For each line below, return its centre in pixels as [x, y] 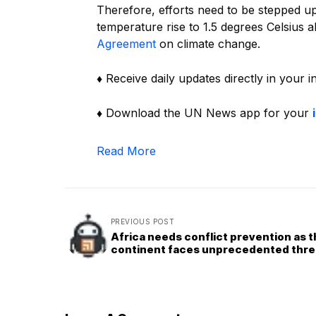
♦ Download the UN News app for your [205, 113]
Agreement [126, 44]
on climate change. [210, 44]
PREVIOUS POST [143, 221]
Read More [126, 151]
